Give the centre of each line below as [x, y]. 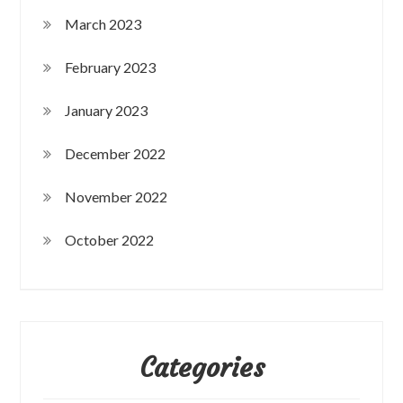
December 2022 [116, 153]
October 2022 [110, 239]
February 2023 [111, 67]
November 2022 [116, 196]
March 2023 [103, 23]
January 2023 [107, 110]
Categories [201, 367]
